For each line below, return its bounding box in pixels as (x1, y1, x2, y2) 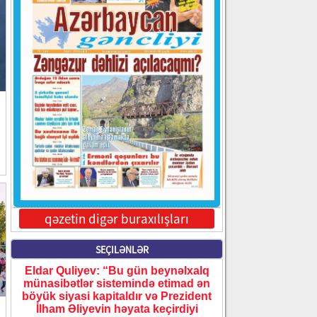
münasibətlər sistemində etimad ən (23, 277, 210, 289)
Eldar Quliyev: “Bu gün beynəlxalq (24, 264, 209, 277)
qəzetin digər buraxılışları (45, 209, 189, 227)
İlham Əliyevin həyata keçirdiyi (35, 302, 198, 315)
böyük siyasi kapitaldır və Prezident (22, 289, 212, 302)
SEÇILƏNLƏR (96, 243, 149, 256)
